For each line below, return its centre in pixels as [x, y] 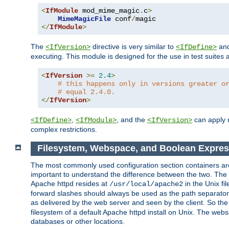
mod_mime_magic [109, 10]
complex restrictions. [64, 129]
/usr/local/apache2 [146, 184]
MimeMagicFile [84, 19]
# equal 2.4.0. [86, 92]
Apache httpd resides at [70, 184]
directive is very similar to [133, 46]
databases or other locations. [78, 222]
